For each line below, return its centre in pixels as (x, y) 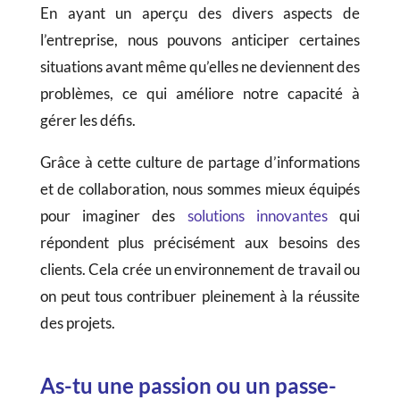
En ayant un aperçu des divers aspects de (200, 13)
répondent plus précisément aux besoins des (200, 243)
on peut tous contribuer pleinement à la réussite (200, 296)
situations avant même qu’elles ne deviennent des (200, 67)
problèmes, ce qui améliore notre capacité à (200, 94)
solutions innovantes (257, 216)
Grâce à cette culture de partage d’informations (200, 162)
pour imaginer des (113, 216)
